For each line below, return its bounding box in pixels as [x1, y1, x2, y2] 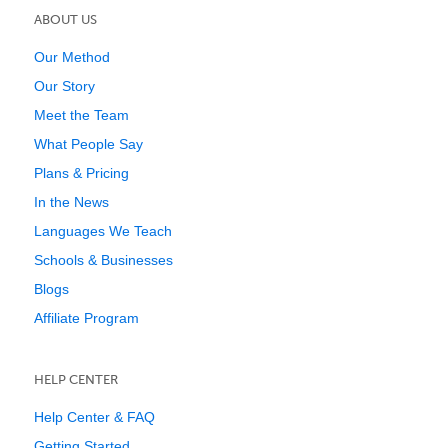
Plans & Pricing [34, 165, 129, 181]
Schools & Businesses [34, 252, 173, 268]
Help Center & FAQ [34, 409, 155, 425]
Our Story [34, 78, 95, 94]
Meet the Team [34, 107, 129, 123]
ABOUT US [34, 12, 97, 27]
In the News [34, 194, 109, 210]
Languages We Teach [34, 223, 172, 239]
